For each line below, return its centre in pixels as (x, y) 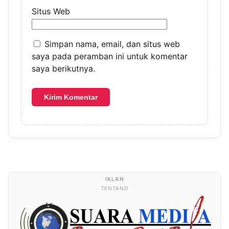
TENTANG (114, 188)
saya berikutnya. (63, 69)
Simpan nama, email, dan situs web (112, 44)
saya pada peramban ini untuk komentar (110, 56)
